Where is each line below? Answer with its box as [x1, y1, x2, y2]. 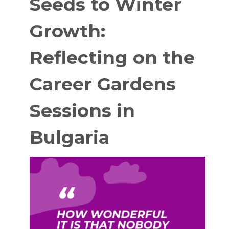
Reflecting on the [30, 47, 195, 69]
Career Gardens [30, 73, 176, 96]
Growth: [30, 20, 105, 42]
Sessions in [30, 100, 135, 122]
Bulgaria [30, 126, 109, 149]
